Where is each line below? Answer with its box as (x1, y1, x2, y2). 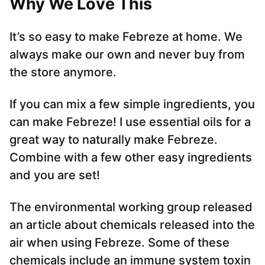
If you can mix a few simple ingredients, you (9, 97, 255, 112)
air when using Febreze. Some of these (9, 235, 230, 250)
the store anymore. (9, 65, 117, 80)
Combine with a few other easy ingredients (9, 150, 252, 165)
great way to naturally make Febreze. (9, 132, 218, 147)
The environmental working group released (9, 200, 253, 215)
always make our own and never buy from (9, 47, 245, 62)
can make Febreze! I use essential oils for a (9, 115, 251, 130)
